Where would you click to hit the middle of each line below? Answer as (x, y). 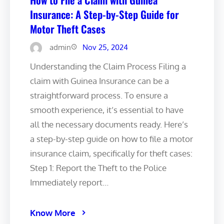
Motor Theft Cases (68, 28)
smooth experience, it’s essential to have (107, 109)
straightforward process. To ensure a (99, 95)
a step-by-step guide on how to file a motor (111, 138)
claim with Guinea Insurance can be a (99, 80)
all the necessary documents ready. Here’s (109, 124)
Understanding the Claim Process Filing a (108, 66)
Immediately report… (69, 182)
